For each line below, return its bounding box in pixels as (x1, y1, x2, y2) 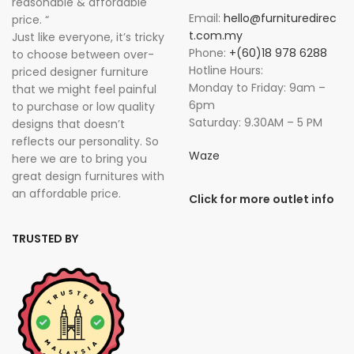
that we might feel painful (12, 81, 156, 97)
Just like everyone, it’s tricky (12, 29, 164, 45)
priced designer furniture (12, 64, 149, 80)
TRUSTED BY (12, 231, 78, 247)
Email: (189, 10, 224, 26)
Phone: (189, 45, 229, 61)
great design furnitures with (12, 168, 164, 184)
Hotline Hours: (189, 62, 263, 78)
